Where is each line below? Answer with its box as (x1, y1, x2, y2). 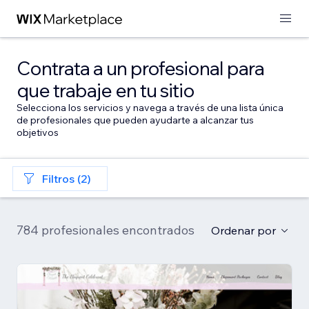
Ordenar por (211, 223, 276, 237)
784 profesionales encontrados (17, 222, 195, 238)
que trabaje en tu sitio (17, 78, 195, 102)
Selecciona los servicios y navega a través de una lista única (17, 101, 283, 114)
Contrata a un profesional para (17, 56, 264, 80)
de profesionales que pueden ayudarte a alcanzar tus (17, 114, 254, 126)
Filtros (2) (41, 172, 91, 186)
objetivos (17, 126, 59, 139)
